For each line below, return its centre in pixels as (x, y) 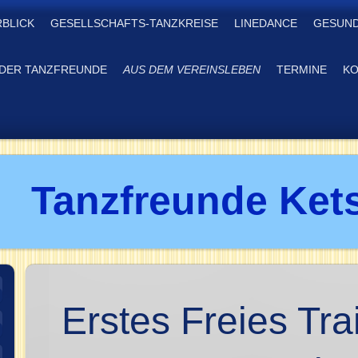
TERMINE (302, 70)
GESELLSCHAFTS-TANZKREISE (134, 23)
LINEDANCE (266, 23)
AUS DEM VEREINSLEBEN (192, 70)
